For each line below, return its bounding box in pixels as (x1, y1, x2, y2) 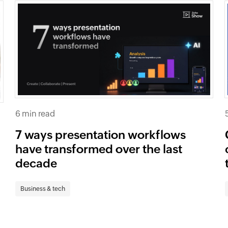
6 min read (15, 108, 55, 119)
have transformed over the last (15, 142, 183, 156)
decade (15, 156, 58, 170)
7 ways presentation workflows (15, 128, 186, 141)
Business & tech (20, 185, 66, 192)
